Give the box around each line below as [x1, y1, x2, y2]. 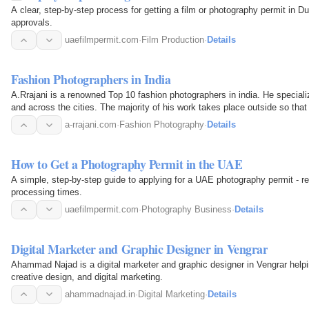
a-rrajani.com [65, 119, 117, 130]
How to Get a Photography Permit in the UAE [11, 154, 243, 173]
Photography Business [141, 203, 232, 215]
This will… [11, 114, 52, 126]
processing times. [11, 186, 82, 197]
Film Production [141, 34, 204, 46]
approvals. [11, 17, 52, 28]
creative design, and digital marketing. [11, 271, 163, 282]
